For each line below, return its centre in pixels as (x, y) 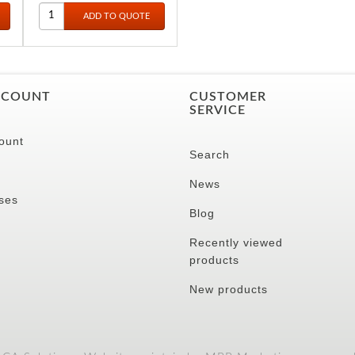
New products (229, 289)
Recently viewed (236, 242)
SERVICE (218, 110)
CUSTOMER (228, 96)
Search (210, 154)
